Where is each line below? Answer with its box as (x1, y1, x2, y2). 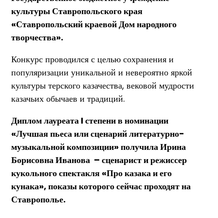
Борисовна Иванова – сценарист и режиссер (11, 154, 187, 166)
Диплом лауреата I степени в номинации (11, 114, 168, 127)
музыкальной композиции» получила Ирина (11, 141, 186, 153)
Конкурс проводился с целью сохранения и (11, 53, 174, 66)
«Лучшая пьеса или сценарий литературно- (11, 127, 184, 140)
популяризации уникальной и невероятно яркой (11, 66, 192, 79)
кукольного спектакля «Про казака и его (11, 167, 172, 180)
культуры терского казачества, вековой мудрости (11, 79, 194, 92)
